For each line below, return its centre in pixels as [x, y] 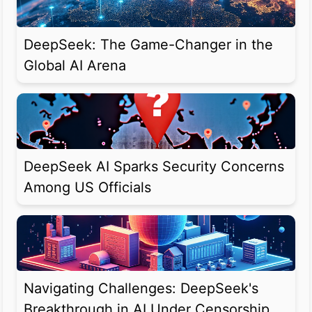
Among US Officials [87, 188]
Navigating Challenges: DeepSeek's [141, 289]
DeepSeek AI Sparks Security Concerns [154, 167]
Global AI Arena [75, 66]
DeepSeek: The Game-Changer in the [148, 45]
